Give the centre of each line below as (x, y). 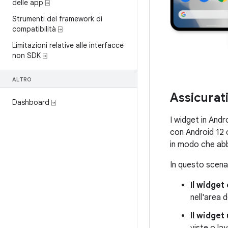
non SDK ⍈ (30, 55)
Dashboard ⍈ (34, 102)
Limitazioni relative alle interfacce (68, 45)
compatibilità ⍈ (37, 29)
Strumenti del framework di (57, 19)
